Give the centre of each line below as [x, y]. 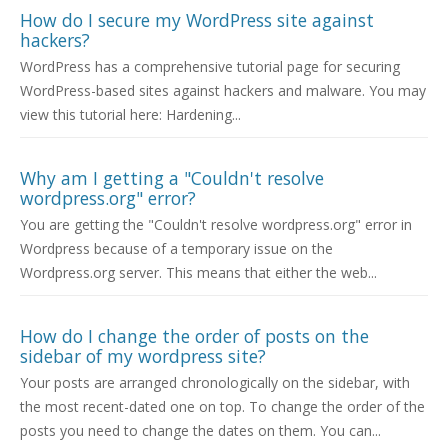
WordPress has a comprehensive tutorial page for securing [210, 67]
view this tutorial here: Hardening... [130, 115]
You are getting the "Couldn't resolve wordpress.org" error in [216, 225]
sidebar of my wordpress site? [143, 356]
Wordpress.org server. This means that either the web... [198, 273]
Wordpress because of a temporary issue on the [176, 249]
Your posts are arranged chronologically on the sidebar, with [215, 383]
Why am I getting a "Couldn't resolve [172, 178]
